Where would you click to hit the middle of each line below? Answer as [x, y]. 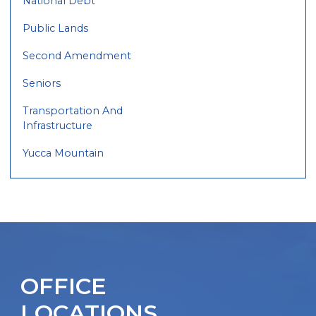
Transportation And [73, 111]
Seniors [42, 84]
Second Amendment [77, 56]
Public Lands [56, 29]
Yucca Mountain [63, 153]
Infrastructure [58, 126]
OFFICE [63, 286]
